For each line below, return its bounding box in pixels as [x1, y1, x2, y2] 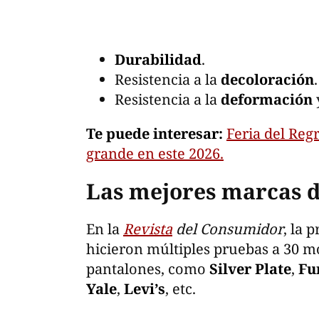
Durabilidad [115, 49, 202, 69]
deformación [221, 89, 316, 109]
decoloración [221, 69, 314, 89]
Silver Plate [209, 258, 291, 278]
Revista [123, 219, 172, 239]
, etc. [165, 278, 196, 298]
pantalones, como [86, 258, 209, 278]
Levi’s [124, 278, 165, 298]
